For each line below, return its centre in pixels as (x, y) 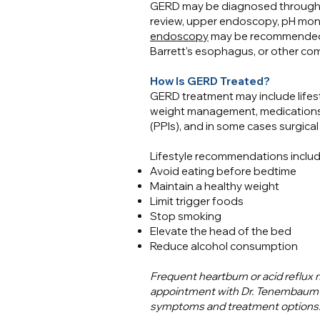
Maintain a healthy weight (215, 186)
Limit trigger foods (197, 201)
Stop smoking (186, 216)
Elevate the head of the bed (221, 231)
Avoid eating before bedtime (223, 171)
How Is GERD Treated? (210, 81)
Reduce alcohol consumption (224, 246)
